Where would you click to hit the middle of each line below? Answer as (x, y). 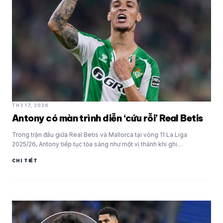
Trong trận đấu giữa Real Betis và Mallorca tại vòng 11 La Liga (100, 134)
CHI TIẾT (25, 160)
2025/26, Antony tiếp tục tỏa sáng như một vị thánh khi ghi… (97, 144)
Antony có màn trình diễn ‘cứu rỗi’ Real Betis (108, 118)
